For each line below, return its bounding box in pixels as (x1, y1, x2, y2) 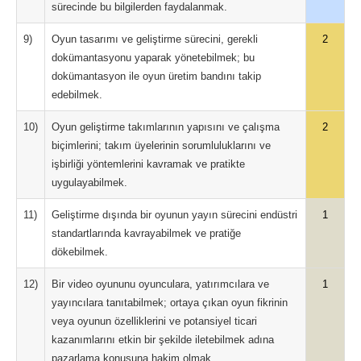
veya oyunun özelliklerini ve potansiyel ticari (52, 315, 257, 327)
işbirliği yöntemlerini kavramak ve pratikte (52, 158, 245, 170)
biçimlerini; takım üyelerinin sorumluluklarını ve (52, 139, 271, 151)
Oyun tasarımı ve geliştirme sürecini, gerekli (52, 33, 258, 45)
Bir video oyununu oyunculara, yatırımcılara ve (52, 278, 269, 290)
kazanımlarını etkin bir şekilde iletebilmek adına (52, 334, 274, 346)
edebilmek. (52, 89, 102, 101)
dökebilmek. (52, 246, 108, 258)
